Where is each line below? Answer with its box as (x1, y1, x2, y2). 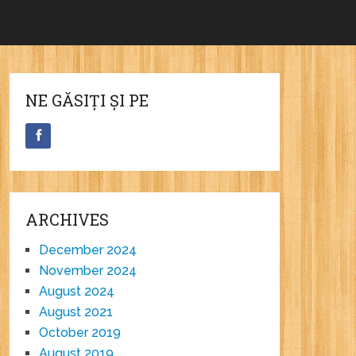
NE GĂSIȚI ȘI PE (25, 90, 149, 111)
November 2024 (39, 263, 137, 279)
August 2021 (39, 304, 114, 320)
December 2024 (39, 242, 137, 258)
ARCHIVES (25, 209, 110, 230)
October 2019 (39, 325, 122, 341)
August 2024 (39, 284, 115, 300)
